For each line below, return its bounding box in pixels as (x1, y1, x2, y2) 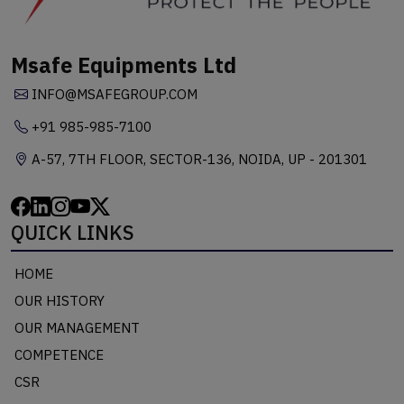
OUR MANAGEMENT (14, 319, 140, 337)
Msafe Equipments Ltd (11, 51, 236, 79)
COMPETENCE (14, 346, 104, 364)
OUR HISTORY (14, 292, 105, 310)
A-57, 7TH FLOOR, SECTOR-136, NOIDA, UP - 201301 (28, 151, 367, 169)
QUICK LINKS (11, 219, 134, 246)
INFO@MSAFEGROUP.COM (28, 86, 197, 104)
